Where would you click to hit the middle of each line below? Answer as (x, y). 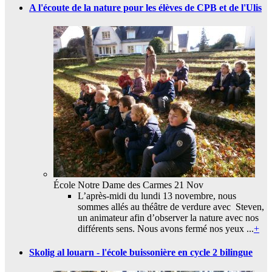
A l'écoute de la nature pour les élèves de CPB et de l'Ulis (145, 7)
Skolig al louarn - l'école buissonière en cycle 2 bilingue (141, 253)
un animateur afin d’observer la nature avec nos (168, 217)
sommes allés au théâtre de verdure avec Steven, (171, 206)
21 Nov (188, 185)
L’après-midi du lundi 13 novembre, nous (157, 195)
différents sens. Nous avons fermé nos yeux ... (166, 228)
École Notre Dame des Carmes (113, 185)
